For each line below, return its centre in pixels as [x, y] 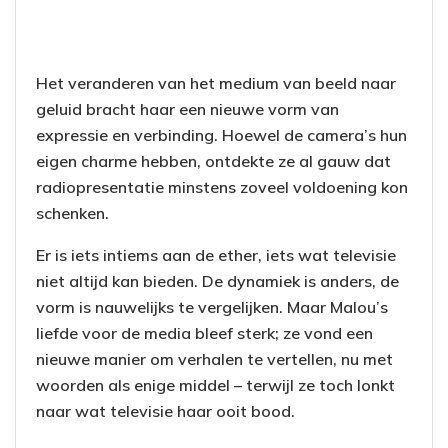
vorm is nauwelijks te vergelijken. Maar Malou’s [212, 306]
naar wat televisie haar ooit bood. [165, 410]
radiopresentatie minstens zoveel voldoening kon [222, 186]
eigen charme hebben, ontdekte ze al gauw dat [213, 160]
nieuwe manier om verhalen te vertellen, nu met [214, 358]
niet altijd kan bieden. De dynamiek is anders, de [217, 280]
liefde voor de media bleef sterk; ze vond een [204, 332]
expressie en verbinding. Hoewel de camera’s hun [221, 134]
